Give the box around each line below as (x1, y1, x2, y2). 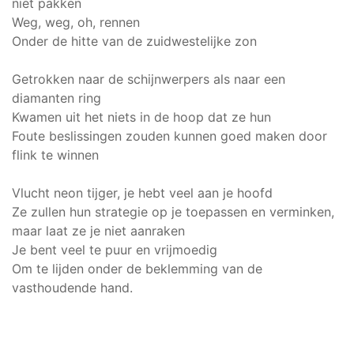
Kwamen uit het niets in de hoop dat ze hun (12, 109, 271, 125)
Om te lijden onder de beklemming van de (12, 261, 262, 277)
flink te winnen (12, 147, 99, 163)
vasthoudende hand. (12, 280, 133, 296)
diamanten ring (12, 90, 101, 106)
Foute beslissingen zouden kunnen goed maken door (12, 128, 327, 144)
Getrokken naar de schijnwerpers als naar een (12, 71, 285, 87)
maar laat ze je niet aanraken (12, 223, 185, 239)
